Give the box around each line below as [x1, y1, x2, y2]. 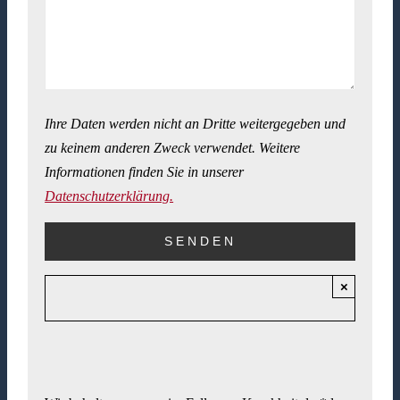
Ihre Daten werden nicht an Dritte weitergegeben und [45, 116, 346, 132]
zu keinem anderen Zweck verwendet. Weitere [45, 140, 301, 156]
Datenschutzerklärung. [45, 188, 174, 204]
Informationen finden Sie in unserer [45, 164, 245, 180]
